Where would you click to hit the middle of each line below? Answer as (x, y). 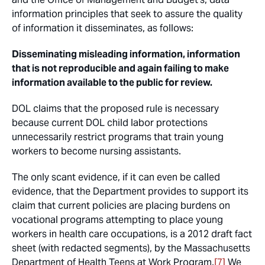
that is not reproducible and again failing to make (120, 69)
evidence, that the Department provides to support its (130, 192)
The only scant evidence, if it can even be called (116, 177)
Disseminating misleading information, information (126, 54)
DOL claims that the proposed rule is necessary (115, 109)
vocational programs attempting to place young (117, 220)
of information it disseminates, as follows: (103, 28)
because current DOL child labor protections (110, 123)
